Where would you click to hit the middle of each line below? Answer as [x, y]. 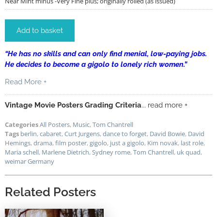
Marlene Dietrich [65, 152]
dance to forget [125, 133]
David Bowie [167, 133]
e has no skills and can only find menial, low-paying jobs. [110, 54]
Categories [22, 124]
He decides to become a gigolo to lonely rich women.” [96, 64]
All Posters [55, 124]
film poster [71, 143]
